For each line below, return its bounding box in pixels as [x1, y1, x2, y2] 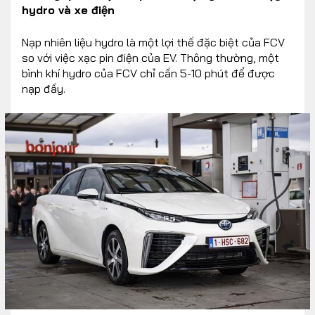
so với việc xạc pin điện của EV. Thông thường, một [22, 50, 279, 65]
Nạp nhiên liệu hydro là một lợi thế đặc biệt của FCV [22, 34, 285, 49]
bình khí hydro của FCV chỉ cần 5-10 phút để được [22, 65, 275, 80]
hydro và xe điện [22, 2, 115, 17]
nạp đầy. [22, 81, 65, 96]
